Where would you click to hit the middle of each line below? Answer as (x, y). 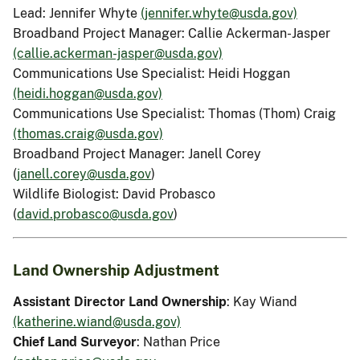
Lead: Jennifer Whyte (77, 13)
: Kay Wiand (262, 302)
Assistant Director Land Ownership (120, 302)
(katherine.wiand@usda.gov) (97, 322)
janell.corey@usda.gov (84, 174)
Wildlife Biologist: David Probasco (114, 194)
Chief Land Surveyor (75, 342)
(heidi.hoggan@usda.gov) (88, 93)
